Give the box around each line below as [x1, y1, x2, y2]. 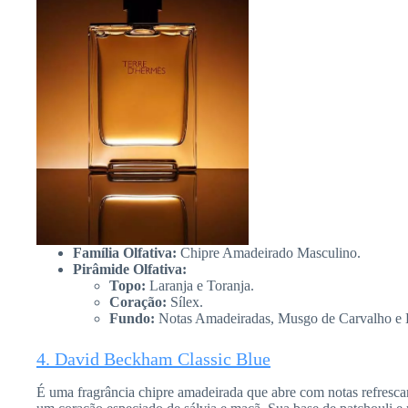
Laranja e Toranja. [146, 278, 254, 294]
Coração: [109, 294, 167, 311]
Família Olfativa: [73, 245, 177, 261]
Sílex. [167, 294, 203, 311]
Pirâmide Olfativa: [73, 261, 187, 278]
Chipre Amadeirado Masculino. [177, 245, 361, 261]
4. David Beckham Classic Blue [36, 349, 270, 370]
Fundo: [109, 311, 155, 327]
